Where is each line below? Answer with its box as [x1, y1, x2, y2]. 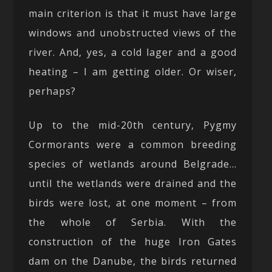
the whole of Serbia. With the [29, 215, 237, 229]
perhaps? [29, 84, 76, 98]
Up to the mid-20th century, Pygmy [29, 118, 237, 132]
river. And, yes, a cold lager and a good [29, 45, 237, 59]
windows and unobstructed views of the [29, 25, 237, 39]
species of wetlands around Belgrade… [29, 157, 237, 171]
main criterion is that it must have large [29, 6, 237, 20]
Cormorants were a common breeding [29, 137, 237, 151]
